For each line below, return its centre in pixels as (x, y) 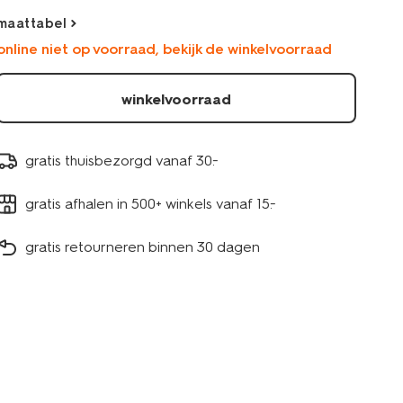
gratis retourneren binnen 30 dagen (143, 246)
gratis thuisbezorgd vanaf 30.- (122, 160)
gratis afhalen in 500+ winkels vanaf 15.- (151, 203)
